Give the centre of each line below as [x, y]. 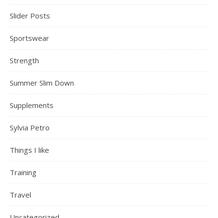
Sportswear [29, 38]
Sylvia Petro [30, 127]
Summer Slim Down [42, 82]
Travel [20, 194]
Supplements [32, 105]
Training [23, 172]
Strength [24, 60]
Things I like [29, 150]
